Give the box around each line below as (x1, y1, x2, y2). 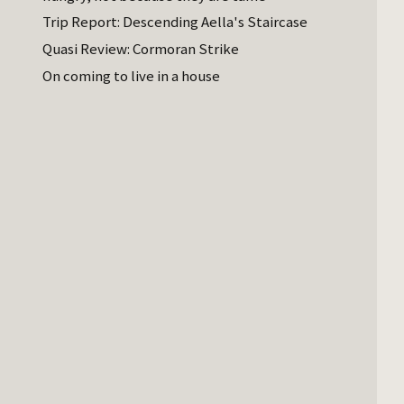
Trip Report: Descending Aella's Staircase (42, 12, 308, 32)
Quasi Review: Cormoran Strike (42, 39, 240, 60)
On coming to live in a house (42, 65, 221, 86)
